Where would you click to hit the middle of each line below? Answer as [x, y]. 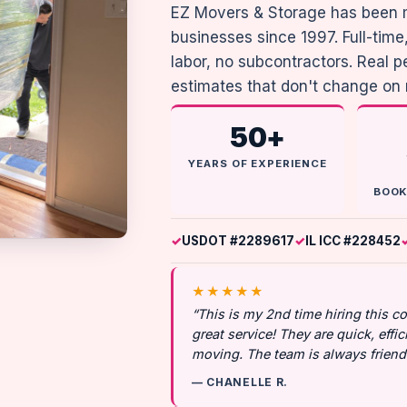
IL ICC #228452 [352, 241]
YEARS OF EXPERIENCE [258, 164]
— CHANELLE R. [240, 382]
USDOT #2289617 [238, 241]
